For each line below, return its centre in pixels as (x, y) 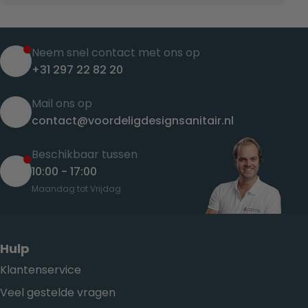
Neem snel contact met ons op (116, 52)
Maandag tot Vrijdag (76, 188)
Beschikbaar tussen (85, 154)
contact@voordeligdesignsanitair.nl (133, 120)
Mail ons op (62, 103)
